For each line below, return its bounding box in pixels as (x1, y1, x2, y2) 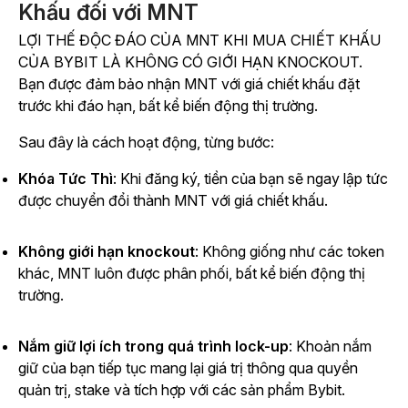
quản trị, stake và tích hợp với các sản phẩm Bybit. (18, 380, 345, 399)
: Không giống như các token (195, 241, 384, 260)
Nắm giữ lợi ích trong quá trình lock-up (18, 336, 289, 355)
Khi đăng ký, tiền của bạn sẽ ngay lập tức (120, 168, 388, 188)
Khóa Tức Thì (18, 168, 113, 188)
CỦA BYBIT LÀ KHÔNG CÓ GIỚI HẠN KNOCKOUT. (18, 52, 362, 71)
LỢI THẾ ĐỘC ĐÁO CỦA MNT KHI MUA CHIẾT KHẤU (18, 30, 381, 49)
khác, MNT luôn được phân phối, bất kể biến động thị (18, 263, 365, 282)
